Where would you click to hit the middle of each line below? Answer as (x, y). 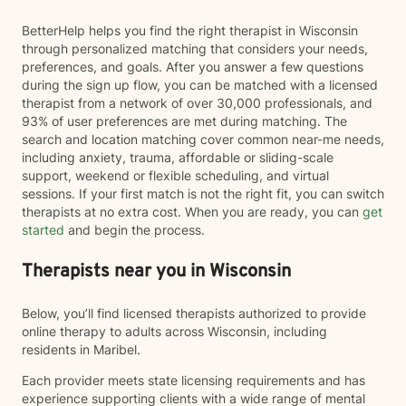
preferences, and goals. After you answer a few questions (193, 67)
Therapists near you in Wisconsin (156, 272)
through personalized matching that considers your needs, (195, 48)
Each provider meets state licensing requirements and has (193, 380)
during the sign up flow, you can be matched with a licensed (200, 85)
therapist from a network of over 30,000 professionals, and (197, 103)
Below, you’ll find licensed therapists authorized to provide (194, 313)
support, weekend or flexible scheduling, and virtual (175, 175)
